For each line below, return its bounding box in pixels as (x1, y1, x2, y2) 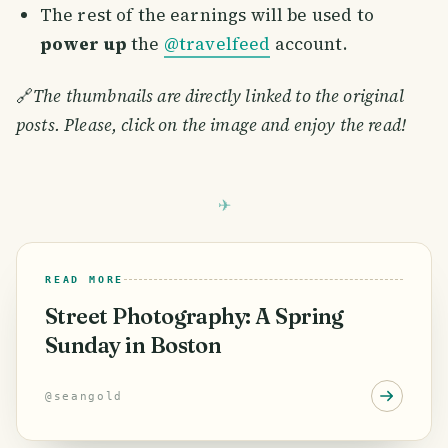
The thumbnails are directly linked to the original (33, 84, 404, 109)
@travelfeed (163, 32, 271, 57)
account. (270, 32, 348, 57)
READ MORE (45, 274, 125, 286)
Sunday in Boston (45, 332, 222, 360)
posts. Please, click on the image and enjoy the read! (16, 113, 406, 138)
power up (39, 32, 127, 57)
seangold (53, 390, 124, 403)
